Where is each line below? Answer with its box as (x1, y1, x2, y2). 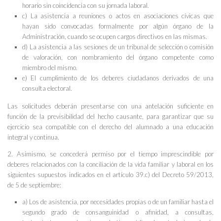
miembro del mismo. (22, 64, 77, 72)
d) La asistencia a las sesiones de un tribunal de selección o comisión (22, 43, 214, 51)
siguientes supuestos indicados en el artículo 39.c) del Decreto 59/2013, (7, 171, 214, 179)
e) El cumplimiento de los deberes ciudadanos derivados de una (22, 74, 214, 82)
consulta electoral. (22, 84, 72, 93)
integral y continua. (7, 133, 59, 142)
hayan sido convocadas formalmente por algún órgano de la (22, 22, 214, 31)
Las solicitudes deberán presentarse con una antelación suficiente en (7, 102, 214, 110)
